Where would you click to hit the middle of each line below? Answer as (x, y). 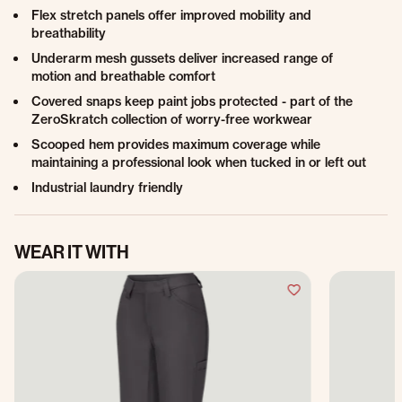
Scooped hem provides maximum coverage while (176, 144)
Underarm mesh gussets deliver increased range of (182, 58)
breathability (69, 33)
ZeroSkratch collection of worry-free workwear (172, 119)
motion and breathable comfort (123, 76)
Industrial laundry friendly (107, 188)
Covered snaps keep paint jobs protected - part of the (192, 101)
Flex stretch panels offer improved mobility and (171, 15)
